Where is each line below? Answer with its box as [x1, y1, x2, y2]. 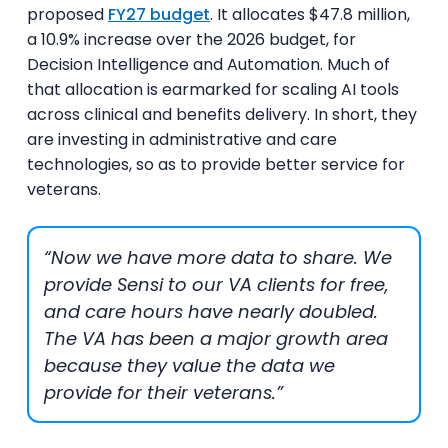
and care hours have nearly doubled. [44, 298, 379, 324]
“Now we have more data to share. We [44, 244, 393, 270]
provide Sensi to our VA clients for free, [44, 271, 390, 297]
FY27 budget [107, 3, 210, 26]
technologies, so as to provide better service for [26, 153, 405, 176]
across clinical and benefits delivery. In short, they [26, 103, 417, 126]
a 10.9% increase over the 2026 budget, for [26, 28, 356, 51]
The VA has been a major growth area [44, 325, 389, 351]
